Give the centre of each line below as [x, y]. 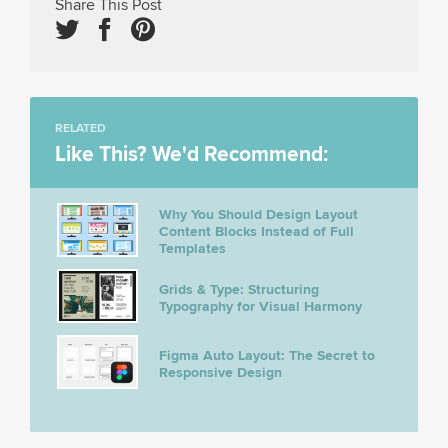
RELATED [80, 129]
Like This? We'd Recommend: [191, 155]
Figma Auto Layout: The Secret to [267, 356]
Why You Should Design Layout [258, 215]
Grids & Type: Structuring [239, 290]
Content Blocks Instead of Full [256, 232]
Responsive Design [220, 373]
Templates [192, 249]
